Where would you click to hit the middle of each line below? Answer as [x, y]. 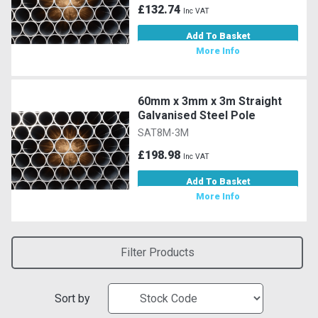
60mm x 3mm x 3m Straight [210, 101]
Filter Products [157, 252]
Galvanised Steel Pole [197, 115]
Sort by [72, 298]
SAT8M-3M [164, 133]
